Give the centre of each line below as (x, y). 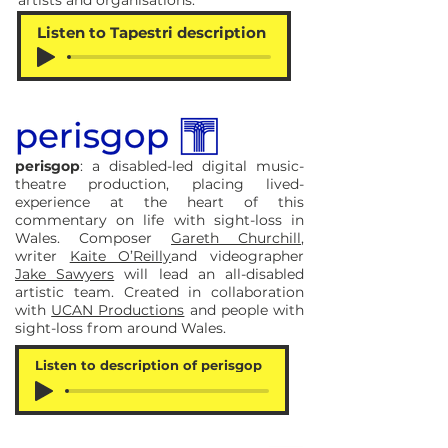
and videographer (238, 256)
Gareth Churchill (236, 238)
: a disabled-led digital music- (192, 166)
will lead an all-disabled (209, 274)
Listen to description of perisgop (148, 365)
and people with (244, 310)
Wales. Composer (93, 238)
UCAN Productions (118, 310)
